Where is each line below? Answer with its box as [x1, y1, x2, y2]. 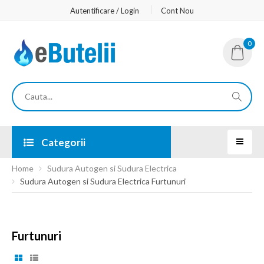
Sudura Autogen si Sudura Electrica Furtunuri [20, 176, 186, 186]
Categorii [39, 136, 85, 148]
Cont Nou [161, 6, 194, 15]
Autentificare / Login [70, 6, 139, 15]
